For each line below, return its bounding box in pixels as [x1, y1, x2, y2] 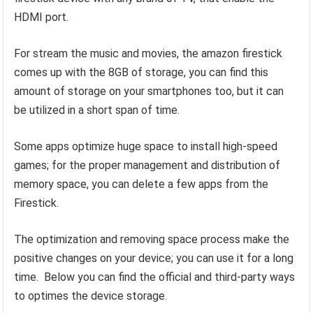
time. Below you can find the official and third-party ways [14, 270, 296, 284]
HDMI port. [14, 10, 69, 24]
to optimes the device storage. [14, 289, 168, 303]
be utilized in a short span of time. [14, 103, 183, 117]
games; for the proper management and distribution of [14, 159, 281, 173]
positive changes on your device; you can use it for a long [14, 252, 294, 265]
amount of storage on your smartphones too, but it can [14, 85, 284, 99]
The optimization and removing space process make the [14, 233, 290, 247]
